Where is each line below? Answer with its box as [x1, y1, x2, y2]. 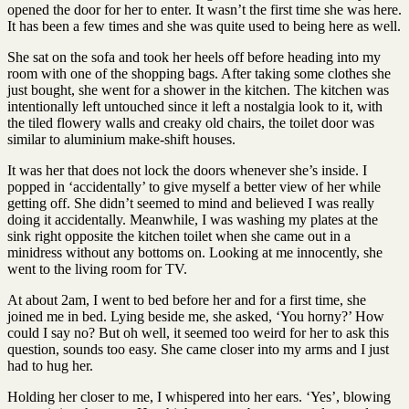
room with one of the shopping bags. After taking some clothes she [7, 65, 391, 81]
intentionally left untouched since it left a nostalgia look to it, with [7, 98, 383, 114]
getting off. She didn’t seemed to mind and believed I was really [7, 194, 374, 211]
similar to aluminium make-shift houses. [7, 131, 236, 147]
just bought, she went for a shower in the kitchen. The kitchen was [7, 81, 389, 98]
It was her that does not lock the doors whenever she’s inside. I [7, 162, 367, 178]
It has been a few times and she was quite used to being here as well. [7, 17, 401, 34]
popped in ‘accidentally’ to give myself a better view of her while [7, 178, 381, 194]
